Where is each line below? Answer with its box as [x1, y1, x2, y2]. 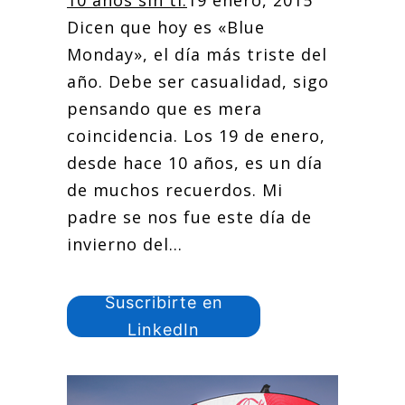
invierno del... [67, 233, 183, 255]
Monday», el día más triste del [67, 43, 327, 65]
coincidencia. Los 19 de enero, [67, 125, 325, 146]
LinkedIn [127, 320, 200, 339]
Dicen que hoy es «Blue [67, 16, 265, 38]
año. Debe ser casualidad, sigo [67, 71, 329, 92]
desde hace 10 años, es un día [67, 152, 323, 174]
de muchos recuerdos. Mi [67, 179, 283, 201]
